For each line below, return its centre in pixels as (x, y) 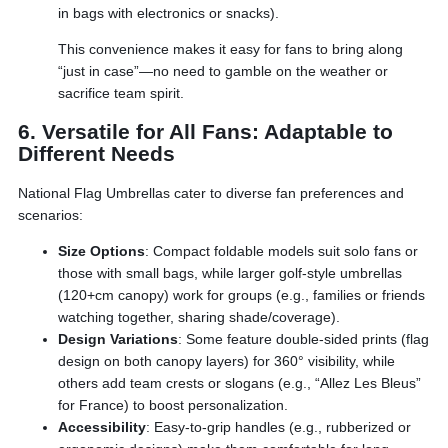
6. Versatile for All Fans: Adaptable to (205, 131)
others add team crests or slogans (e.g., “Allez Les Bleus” (239, 383)
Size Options (101, 251)
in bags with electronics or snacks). (168, 12)
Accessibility (102, 427)
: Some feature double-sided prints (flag (303, 339)
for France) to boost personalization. (173, 405)
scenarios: (50, 215)
